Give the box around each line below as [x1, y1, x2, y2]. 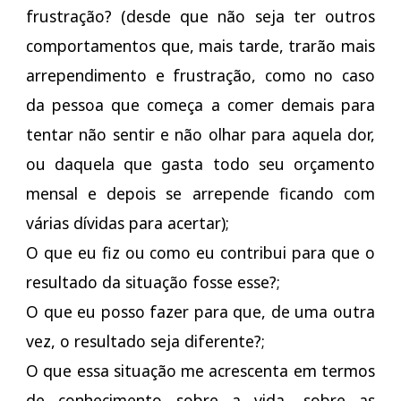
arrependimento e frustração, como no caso [25, 64, 375, 87]
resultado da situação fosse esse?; [25, 271, 280, 294]
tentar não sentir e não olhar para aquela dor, [25, 124, 375, 146]
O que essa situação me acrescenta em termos [25, 360, 375, 382]
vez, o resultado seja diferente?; [25, 330, 265, 353]
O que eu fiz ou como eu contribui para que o [25, 242, 375, 264]
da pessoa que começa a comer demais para [25, 94, 375, 116]
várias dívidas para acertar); [25, 212, 229, 235]
